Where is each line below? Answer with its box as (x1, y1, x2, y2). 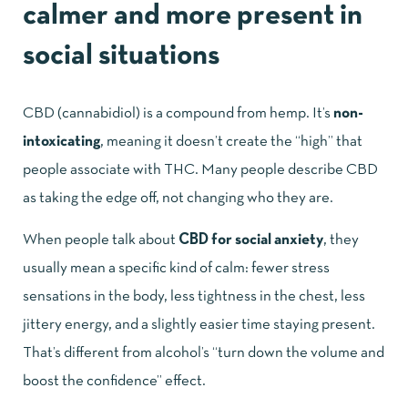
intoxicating (23, 134, 100, 148)
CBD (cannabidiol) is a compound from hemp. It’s (23, 106, 333, 120)
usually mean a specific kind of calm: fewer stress (23, 260, 330, 275)
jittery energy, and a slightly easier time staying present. (23, 317, 375, 331)
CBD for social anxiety (178, 232, 323, 247)
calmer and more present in (23, 3, 362, 29)
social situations (23, 43, 219, 69)
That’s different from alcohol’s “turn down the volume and (23, 345, 384, 360)
